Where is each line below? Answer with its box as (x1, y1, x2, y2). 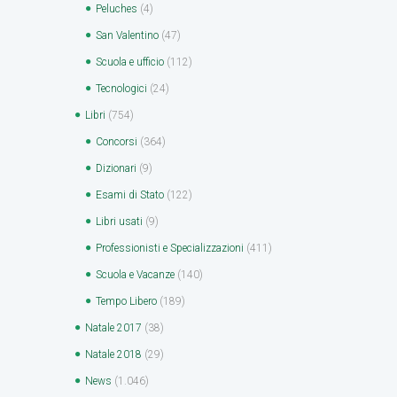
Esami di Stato (96, 188, 164, 201)
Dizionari (96, 161, 136, 175)
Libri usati (96, 214, 143, 228)
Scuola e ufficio (96, 55, 164, 68)
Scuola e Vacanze (96, 268, 175, 281)
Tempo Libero (96, 294, 157, 307)
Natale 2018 (85, 347, 142, 361)
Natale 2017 (85, 321, 142, 334)
